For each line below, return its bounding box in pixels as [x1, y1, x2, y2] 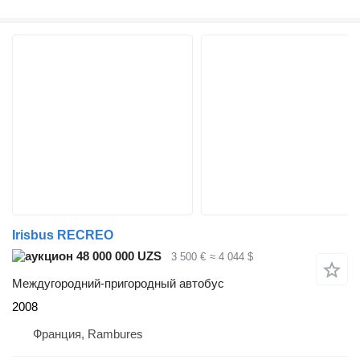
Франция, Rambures [33, 327, 143, 342]
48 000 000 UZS [73, 248, 162, 263]
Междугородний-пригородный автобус [12, 276, 224, 291]
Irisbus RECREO [12, 227, 113, 242]
